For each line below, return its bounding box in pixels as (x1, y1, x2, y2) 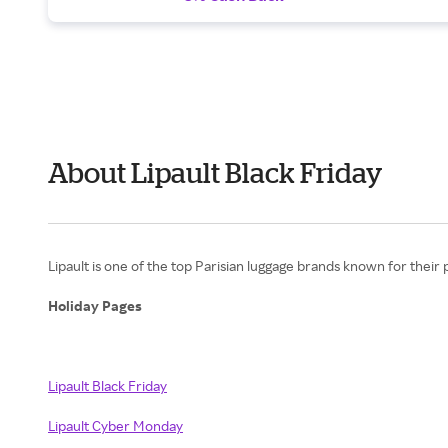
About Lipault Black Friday (48, 157, 382, 188)
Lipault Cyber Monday (48, 417, 183, 434)
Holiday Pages (48, 297, 145, 314)
